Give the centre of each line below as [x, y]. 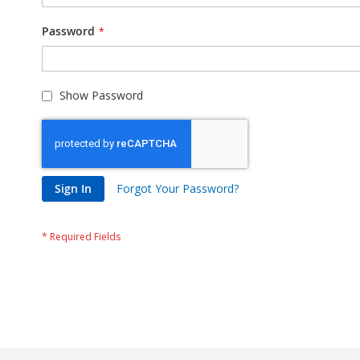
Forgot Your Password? [178, 188]
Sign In [73, 188]
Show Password [101, 95]
